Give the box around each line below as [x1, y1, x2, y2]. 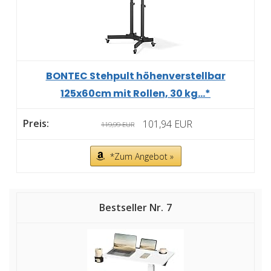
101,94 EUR [143, 117, 192, 131]
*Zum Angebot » [109, 151, 174, 163]
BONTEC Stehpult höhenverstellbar [45, 69, 226, 83]
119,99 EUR [101, 120, 134, 129]
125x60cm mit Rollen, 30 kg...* [60, 87, 211, 101]
